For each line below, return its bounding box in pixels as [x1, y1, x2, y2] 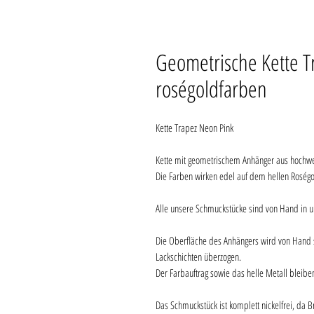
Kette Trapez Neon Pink [156, 121, 233, 135]
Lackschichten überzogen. [156, 250, 244, 264]
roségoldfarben [156, 74, 267, 104]
